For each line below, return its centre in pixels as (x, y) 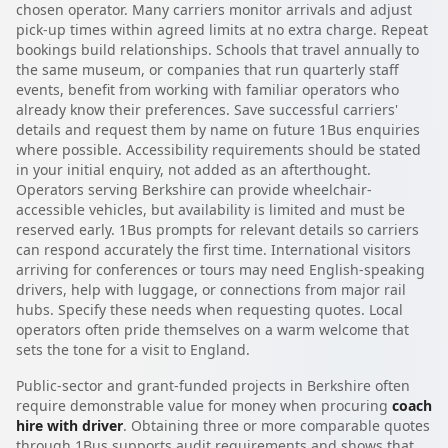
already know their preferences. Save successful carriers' (207, 109)
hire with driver (69, 425)
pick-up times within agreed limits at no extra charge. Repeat (222, 29)
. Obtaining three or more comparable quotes (276, 425)
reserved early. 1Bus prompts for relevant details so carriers (217, 229)
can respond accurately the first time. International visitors (213, 249)
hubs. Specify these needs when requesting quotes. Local (209, 309)
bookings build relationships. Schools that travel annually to (217, 49)
